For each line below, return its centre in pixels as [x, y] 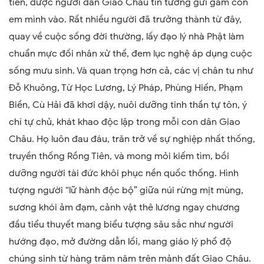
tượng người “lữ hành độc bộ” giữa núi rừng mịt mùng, [126, 190]
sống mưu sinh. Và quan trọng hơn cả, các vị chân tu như [131, 70]
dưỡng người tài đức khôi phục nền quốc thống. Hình [124, 173]
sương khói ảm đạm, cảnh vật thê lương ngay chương [124, 207]
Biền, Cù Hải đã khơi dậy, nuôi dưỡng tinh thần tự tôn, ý [128, 105]
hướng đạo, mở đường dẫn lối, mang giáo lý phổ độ [120, 241]
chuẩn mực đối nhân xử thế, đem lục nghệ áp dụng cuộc [131, 53]
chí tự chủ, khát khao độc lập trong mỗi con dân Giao [125, 122]
